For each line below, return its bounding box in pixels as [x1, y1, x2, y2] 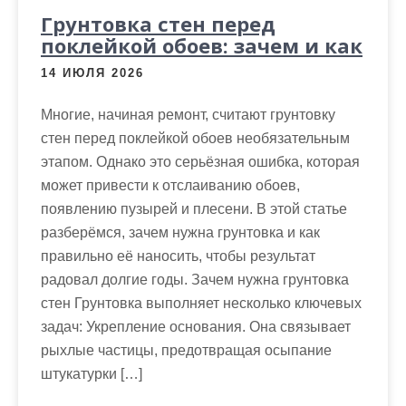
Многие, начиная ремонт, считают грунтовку [41, 107, 335, 122]
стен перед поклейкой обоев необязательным [41, 130, 350, 146]
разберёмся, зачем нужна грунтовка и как [41, 225, 320, 240]
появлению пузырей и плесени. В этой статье [41, 201, 347, 217]
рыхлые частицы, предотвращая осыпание [41, 343, 332, 358]
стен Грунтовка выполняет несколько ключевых [41, 295, 362, 311]
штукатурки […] [41, 366, 142, 382]
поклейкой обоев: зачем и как [41, 32, 362, 59]
